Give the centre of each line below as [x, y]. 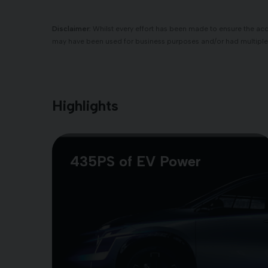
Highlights [85, 106]
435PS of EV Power [135, 161]
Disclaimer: [71, 29]
